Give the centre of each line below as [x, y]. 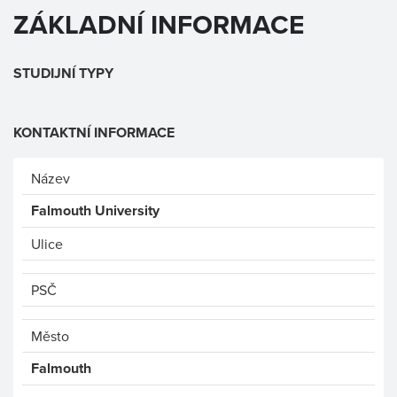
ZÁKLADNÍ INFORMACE [159, 24]
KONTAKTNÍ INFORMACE [94, 132]
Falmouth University [95, 210]
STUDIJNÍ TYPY [63, 73]
